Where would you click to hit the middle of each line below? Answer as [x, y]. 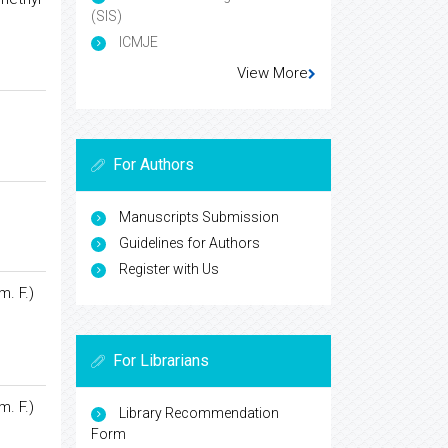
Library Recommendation [199, 413]
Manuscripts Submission [199, 217]
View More [272, 73]
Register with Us [169, 269]
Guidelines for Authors [189, 243]
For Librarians [161, 361]
